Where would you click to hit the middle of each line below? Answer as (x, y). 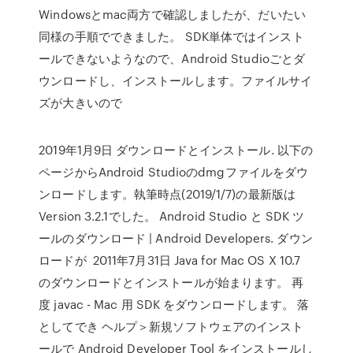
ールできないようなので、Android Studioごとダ (172, 58)
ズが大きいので (82, 102)
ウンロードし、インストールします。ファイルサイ (176, 80)
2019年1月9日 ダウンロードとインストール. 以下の (176, 150)
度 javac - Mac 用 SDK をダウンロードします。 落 (174, 304)
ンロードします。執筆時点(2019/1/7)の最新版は (167, 194)
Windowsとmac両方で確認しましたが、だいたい (172, 14)
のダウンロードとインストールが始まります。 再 (171, 282)
